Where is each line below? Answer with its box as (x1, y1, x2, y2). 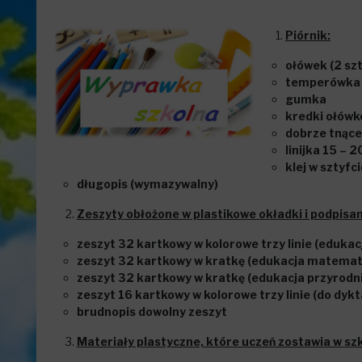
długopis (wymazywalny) (76, 177, 218, 191)
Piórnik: (284, 28, 330, 42)
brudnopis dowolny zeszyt (76, 305, 227, 318)
